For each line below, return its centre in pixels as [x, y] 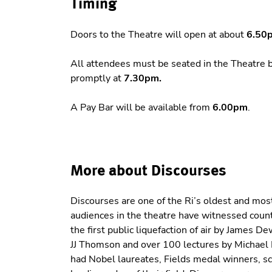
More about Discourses [148, 170]
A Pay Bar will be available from [141, 107]
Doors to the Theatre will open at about [158, 34]
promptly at [96, 78]
